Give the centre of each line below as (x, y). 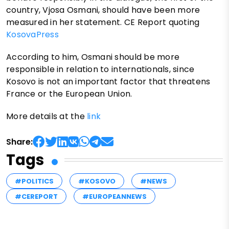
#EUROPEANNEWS (114, 196)
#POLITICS (34, 181)
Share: (19, 142)
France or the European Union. (69, 94)
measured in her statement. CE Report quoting (103, 22)
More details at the (47, 116)
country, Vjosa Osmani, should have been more (103, 10)
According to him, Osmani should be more (93, 57)
